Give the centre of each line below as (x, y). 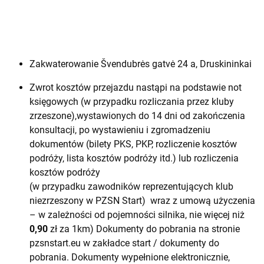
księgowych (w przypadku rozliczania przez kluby (132, 101)
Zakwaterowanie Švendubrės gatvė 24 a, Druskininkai (141, 64)
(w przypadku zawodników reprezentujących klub (131, 186)
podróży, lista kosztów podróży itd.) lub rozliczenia (134, 158)
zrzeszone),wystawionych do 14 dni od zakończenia (137, 115)
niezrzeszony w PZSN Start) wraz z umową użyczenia (142, 200)
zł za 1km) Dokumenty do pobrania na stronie (144, 229)
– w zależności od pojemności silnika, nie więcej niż (137, 214)
